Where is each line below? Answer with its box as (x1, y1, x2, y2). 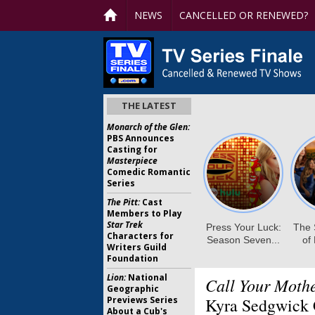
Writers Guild (107, 241, 167, 253)
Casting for (107, 143, 157, 155)
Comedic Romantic (107, 166, 191, 178)
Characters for (107, 230, 174, 242)
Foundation (107, 252, 158, 264)
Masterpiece (107, 155, 157, 167)
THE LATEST (122, 99, 176, 112)
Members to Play (107, 207, 182, 219)
